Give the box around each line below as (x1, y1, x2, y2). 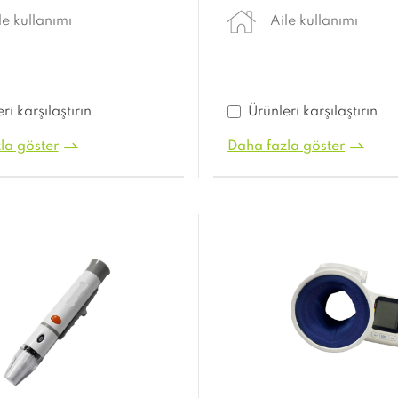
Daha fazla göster (227, 139, 346, 155)
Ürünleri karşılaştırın (248, 105, 378, 120)
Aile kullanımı (270, 14, 359, 29)
